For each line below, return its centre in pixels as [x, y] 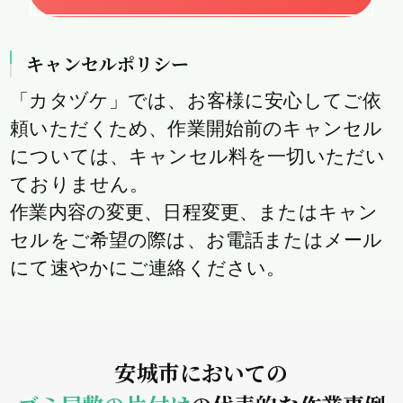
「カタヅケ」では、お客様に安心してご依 [196, 101]
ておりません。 [80, 184]
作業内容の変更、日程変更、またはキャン [194, 212]
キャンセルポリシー [108, 64]
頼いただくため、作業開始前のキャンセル [197, 129]
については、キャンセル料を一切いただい [198, 157]
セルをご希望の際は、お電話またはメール [197, 240]
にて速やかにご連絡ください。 [148, 268]
